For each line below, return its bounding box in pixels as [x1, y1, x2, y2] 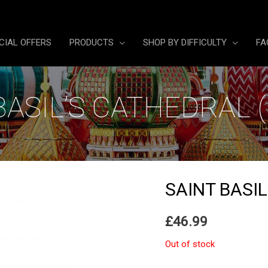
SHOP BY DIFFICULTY [143, 37, 227, 48]
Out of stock [165, 239, 215, 250]
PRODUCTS [69, 37, 114, 48]
